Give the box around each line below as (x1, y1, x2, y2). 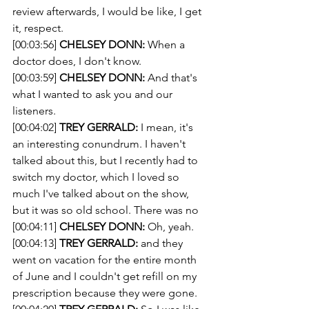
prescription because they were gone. (12, 286, 197, 299)
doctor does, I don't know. (12, 54, 141, 68)
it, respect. (12, 21, 63, 34)
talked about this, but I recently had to (12, 154, 201, 167)
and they (138, 237, 186, 250)
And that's (145, 71, 200, 84)
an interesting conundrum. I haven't (12, 137, 188, 150)
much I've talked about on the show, (12, 187, 192, 200)
